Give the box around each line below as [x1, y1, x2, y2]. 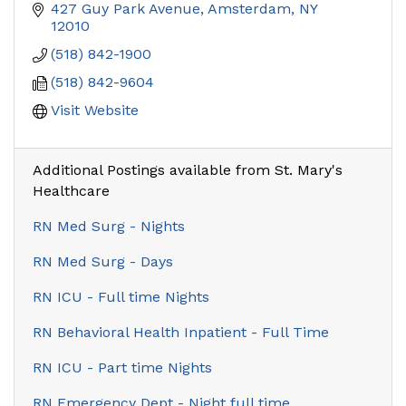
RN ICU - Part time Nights [33, 358, 212, 376]
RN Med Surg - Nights [33, 217, 185, 235]
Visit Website [51, 101, 139, 119]
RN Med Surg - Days [33, 252, 173, 270]
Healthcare [33, 181, 110, 199]
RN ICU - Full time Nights [33, 287, 209, 305]
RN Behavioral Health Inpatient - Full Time [33, 323, 329, 341]
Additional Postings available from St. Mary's [33, 160, 343, 179]
